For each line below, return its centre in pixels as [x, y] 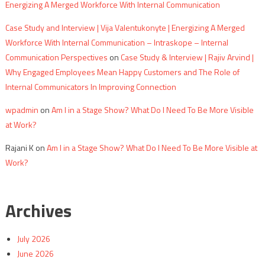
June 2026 [35, 254]
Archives [38, 211]
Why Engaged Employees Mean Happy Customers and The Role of [122, 72]
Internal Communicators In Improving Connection [91, 87]
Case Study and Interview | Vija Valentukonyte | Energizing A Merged [125, 28]
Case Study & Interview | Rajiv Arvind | [187, 57]
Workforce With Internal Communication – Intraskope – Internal [117, 43]
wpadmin [22, 110]
